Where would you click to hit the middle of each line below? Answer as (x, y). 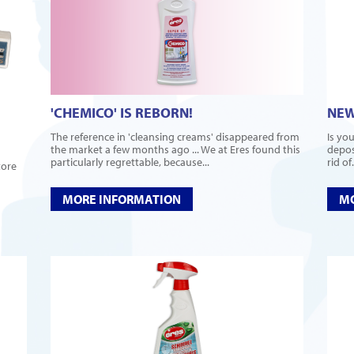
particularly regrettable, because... (130, 162)
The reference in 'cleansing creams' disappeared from (175, 137)
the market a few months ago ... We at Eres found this (175, 150)
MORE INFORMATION (122, 200)
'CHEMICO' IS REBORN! (122, 113)
